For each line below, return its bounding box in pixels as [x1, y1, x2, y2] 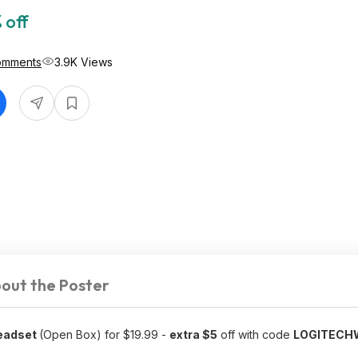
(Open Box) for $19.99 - [39, 328, 169, 341]
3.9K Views [54, 54, 113, 69]
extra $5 [169, 328, 217, 341]
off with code [217, 328, 293, 341]
